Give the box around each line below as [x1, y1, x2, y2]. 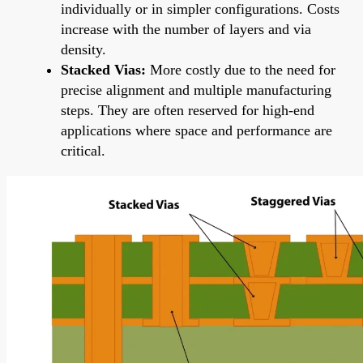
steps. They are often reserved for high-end [61, 101, 314, 118]
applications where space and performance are [61, 122, 332, 139]
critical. [61, 142, 105, 159]
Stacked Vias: [61, 61, 146, 78]
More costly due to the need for [146, 61, 335, 78]
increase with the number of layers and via [61, 20, 311, 37]
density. [61, 41, 106, 58]
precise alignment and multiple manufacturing [61, 81, 331, 98]
